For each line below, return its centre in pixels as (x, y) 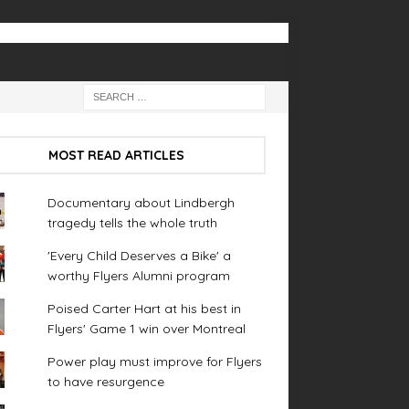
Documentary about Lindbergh (141, 203)
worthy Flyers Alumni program (138, 276)
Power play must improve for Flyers (154, 362)
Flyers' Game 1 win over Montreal (146, 329)
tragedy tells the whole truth (132, 223)
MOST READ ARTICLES (117, 155)
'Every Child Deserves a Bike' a (139, 256)
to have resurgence (105, 382)
